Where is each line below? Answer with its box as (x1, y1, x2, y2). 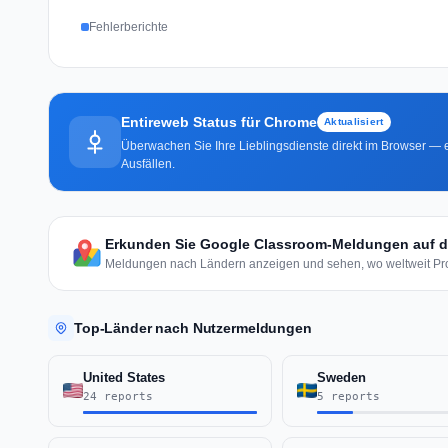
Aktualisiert (324, 115, 384, 127)
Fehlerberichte (89, 19, 168, 34)
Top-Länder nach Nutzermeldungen (74, 319, 312, 336)
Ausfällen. (121, 156, 175, 171)
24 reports (83, 389, 153, 403)
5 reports (316, 389, 380, 403)
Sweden (316, 369, 366, 385)
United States (83, 369, 165, 385)
